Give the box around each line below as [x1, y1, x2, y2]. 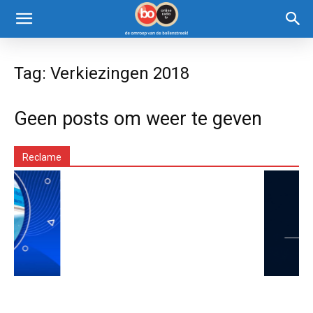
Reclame [22, 152, 61, 163]
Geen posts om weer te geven [14, 108, 262, 130]
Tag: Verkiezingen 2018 [14, 64, 189, 83]
